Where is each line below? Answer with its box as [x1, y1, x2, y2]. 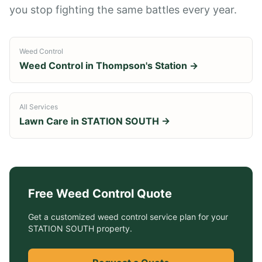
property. [94, 223, 132, 233]
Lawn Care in [19, 115, 81, 127]
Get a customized [28, 212, 98, 222]
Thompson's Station [96, 60, 187, 71]
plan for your [177, 212, 228, 222]
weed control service [98, 212, 177, 222]
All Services [19, 102, 58, 111]
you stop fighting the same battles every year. [9, 4, 237, 16]
